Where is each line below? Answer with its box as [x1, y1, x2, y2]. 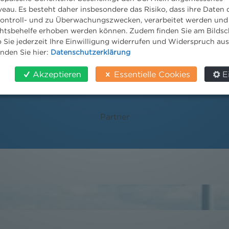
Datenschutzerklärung [51, 48, 130, 56]
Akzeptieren [33, 69, 82, 79]
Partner [100, 112, 129, 121]
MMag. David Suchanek [67, 96, 162, 105]
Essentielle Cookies [113, 69, 190, 79]
